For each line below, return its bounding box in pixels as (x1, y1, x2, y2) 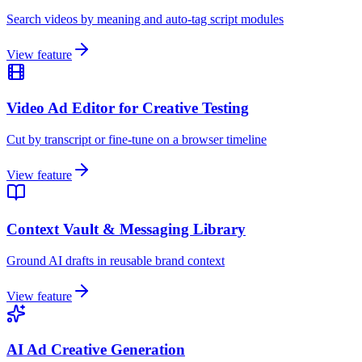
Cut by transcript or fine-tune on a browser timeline (6, 133, 267, 147)
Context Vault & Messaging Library (6, 220, 246, 238)
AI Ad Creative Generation (6, 341, 185, 359)
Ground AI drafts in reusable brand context (6, 253, 225, 267)
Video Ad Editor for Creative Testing (6, 99, 249, 117)
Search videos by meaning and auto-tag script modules (6, 11, 284, 26)
